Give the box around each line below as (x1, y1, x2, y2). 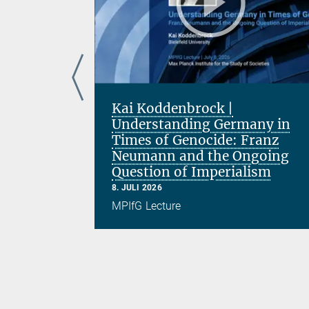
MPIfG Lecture (112, 199, 181, 213)
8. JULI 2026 (112, 182, 162, 192)
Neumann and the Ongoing (112, 147, 289, 164)
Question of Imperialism (112, 163, 271, 180)
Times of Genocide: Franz (112, 131, 279, 148)
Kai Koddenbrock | (112, 99, 233, 117)
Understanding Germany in (112, 115, 290, 132)
